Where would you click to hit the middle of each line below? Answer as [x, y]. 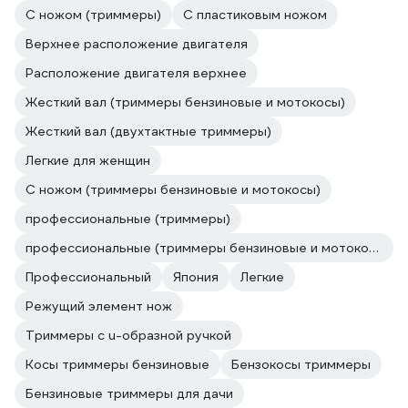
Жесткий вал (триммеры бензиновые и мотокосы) [185, 102]
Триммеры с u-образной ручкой [128, 335]
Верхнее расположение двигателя [137, 44]
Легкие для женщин [88, 160]
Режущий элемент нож [99, 306]
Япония [196, 277]
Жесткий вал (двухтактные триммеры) [148, 131]
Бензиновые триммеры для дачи [129, 393]
